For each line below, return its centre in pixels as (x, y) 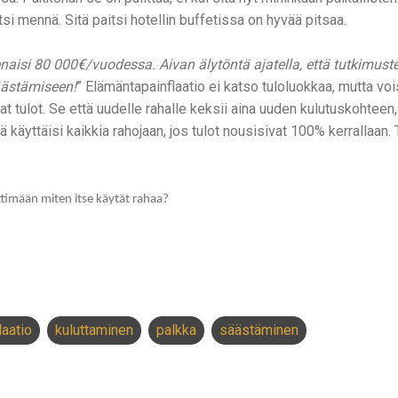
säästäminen (259, 330)
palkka (176, 330)
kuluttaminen (94, 330)
